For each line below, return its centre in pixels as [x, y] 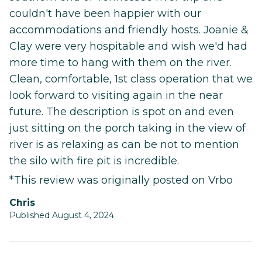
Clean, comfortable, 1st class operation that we [131, 79]
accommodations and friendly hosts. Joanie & [129, 30]
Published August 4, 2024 [62, 215]
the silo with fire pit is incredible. [94, 161]
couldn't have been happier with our [105, 13]
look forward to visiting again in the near [116, 95]
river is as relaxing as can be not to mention [124, 144]
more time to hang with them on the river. [120, 62]
